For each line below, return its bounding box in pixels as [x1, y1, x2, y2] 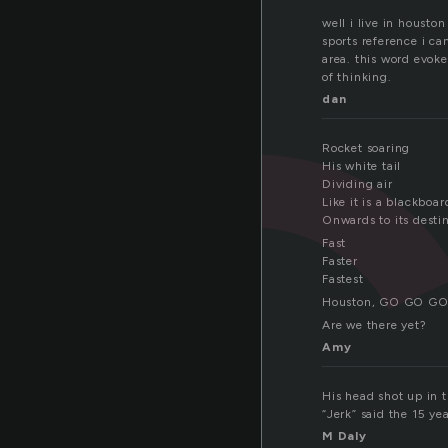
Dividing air [322, 177, 393, 192]
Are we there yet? [322, 318, 427, 333]
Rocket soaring [322, 141, 411, 156]
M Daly [322, 429, 367, 444]
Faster [322, 254, 358, 269]
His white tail [322, 159, 402, 174]
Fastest [322, 272, 364, 287]
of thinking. [322, 70, 392, 85]
